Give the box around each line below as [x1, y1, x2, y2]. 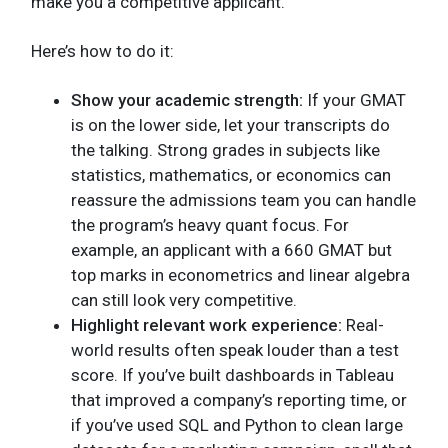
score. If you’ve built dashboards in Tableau [71, 364, 394, 385]
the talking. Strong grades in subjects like [71, 139, 380, 160]
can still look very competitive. [71, 289, 297, 310]
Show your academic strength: [71, 89, 307, 110]
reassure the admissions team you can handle [71, 189, 416, 210]
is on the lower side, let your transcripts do [71, 114, 390, 135]
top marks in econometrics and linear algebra [71, 264, 410, 285]
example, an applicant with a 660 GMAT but [71, 239, 392, 260]
